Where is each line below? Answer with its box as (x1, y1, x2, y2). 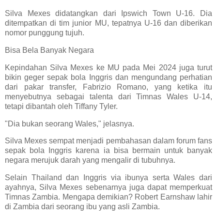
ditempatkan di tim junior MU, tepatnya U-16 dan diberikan (5, 19, 212, 28)
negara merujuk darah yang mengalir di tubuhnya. (5, 156, 175, 165)
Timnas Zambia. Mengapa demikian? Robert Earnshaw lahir (5, 193, 212, 201)
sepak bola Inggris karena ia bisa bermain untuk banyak (5, 146, 212, 155)
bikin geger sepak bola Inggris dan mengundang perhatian (5, 73, 212, 81)
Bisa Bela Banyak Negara (5, 46, 94, 54)
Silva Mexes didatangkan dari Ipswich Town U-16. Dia (5, 9, 212, 18)
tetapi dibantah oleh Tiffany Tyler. (5, 102, 118, 110)
